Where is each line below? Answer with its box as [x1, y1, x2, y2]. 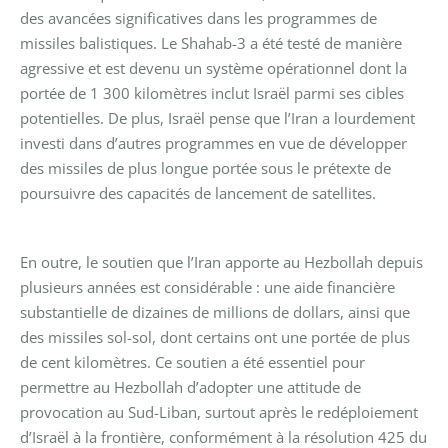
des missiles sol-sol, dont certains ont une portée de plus [20, 326, 410, 347]
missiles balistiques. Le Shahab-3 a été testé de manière [20, 32, 402, 53]
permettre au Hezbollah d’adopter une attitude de [20, 376, 361, 397]
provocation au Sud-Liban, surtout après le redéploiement [20, 401, 418, 422]
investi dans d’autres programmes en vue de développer [20, 132, 407, 153]
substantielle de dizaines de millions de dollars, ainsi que [20, 301, 410, 322]
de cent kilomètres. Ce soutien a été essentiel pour [20, 351, 365, 372]
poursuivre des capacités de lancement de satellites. [20, 182, 376, 203]
